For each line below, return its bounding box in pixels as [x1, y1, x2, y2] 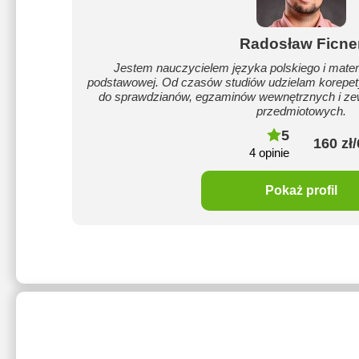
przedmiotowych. [256, 104, 346, 118]
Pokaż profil [265, 184, 337, 197]
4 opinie [249, 146, 289, 159]
